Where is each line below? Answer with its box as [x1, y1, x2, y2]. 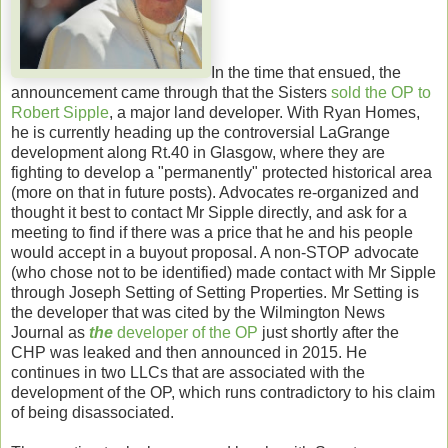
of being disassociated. [11, 403, 174, 421]
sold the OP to [331, 83, 431, 101]
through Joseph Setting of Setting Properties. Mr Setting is [11, 283, 419, 301]
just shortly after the [258, 323, 399, 341]
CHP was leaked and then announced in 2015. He [11, 343, 367, 361]
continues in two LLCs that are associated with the [11, 363, 365, 381]
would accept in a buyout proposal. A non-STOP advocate [11, 243, 419, 261]
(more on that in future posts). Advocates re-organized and [11, 183, 419, 201]
